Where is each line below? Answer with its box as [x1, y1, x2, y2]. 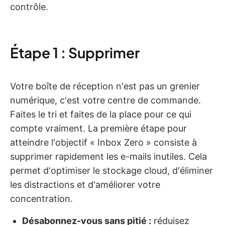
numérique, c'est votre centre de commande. [10, 95, 201, 105]
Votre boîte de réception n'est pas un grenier [10, 81, 200, 91]
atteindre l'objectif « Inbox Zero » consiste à [10, 137, 197, 148]
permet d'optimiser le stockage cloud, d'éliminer [10, 165, 213, 176]
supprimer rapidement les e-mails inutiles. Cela [10, 151, 207, 162]
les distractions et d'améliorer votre [10, 179, 160, 190]
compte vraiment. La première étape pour [10, 123, 187, 134]
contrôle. [10, 2, 48, 12]
